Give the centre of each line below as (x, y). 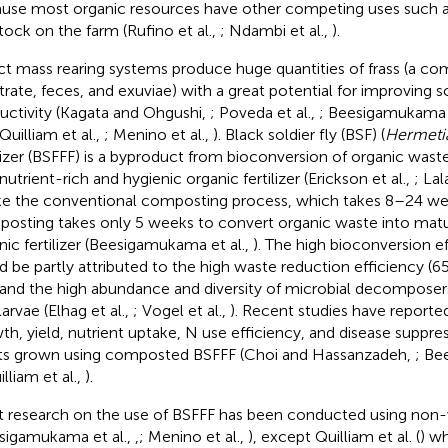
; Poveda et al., (264, 112)
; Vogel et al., (181, 310)
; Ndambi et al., (275, 30)
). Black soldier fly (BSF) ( (298, 134)
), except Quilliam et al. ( (333, 436)
